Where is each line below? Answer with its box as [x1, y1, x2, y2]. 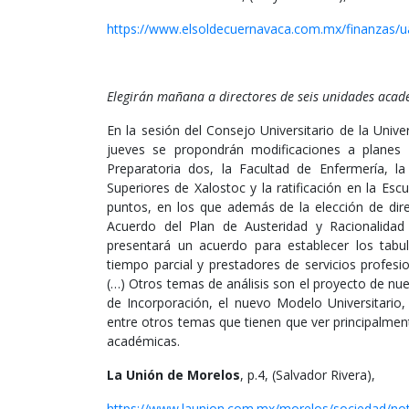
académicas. [107, 332, 180, 351]
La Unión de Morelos [107, 366, 240, 384]
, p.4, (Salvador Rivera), [240, 366, 375, 384]
